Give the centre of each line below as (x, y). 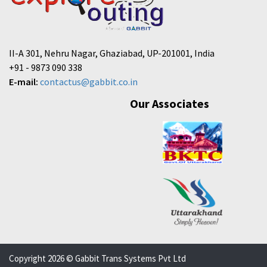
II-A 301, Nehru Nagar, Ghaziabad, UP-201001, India (112, 53)
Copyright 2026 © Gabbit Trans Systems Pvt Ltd (97, 259)
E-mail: (24, 82)
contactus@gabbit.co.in (89, 82)
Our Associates (170, 104)
